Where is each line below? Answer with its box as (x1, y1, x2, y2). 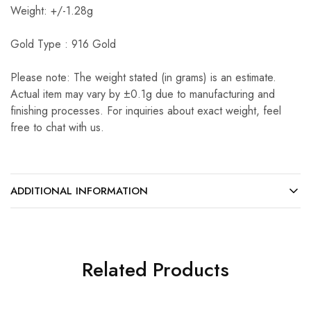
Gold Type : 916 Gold (10, 36, 116, 52)
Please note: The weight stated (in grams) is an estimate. (10, 69, 276, 85)
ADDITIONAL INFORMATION (10, 183, 148, 199)
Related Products (82, 255, 229, 284)
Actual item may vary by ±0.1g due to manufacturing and (10, 86, 275, 102)
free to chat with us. (10, 119, 104, 135)
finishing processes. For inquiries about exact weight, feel (10, 103, 281, 119)
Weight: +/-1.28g (10, 3, 93, 19)
